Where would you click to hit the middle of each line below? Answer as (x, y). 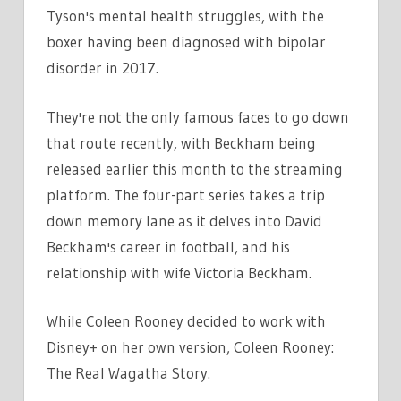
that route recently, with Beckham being (181, 142)
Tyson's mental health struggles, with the (185, 16)
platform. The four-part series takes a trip (186, 194)
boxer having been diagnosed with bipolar (186, 42)
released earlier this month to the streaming (195, 168)
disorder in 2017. (102, 68)
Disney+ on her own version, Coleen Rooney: (190, 347)
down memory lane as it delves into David (184, 220)
